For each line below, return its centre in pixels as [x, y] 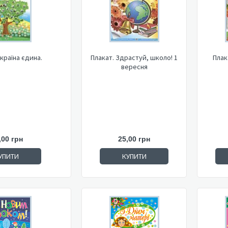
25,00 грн [134, 139]
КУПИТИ [134, 156]
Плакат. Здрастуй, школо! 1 [134, 58]
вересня [134, 67]
